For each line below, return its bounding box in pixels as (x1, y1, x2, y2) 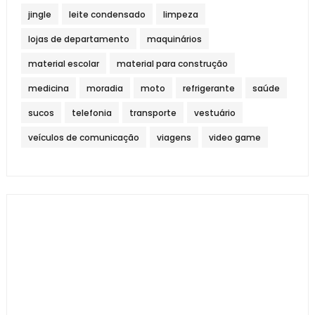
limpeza (162, 8, 198, 20)
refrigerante (182, 82, 235, 94)
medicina (27, 82, 69, 94)
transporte (129, 106, 176, 119)
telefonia (71, 106, 112, 119)
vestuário (193, 106, 236, 119)
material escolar (27, 57, 99, 70)
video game (208, 131, 261, 143)
